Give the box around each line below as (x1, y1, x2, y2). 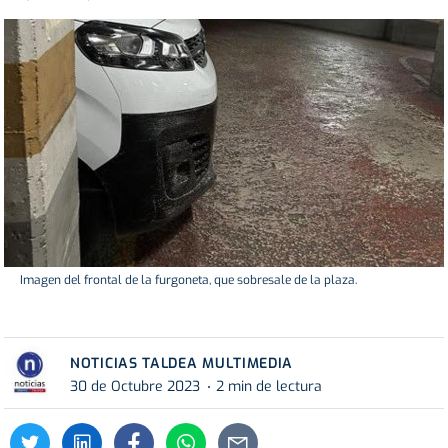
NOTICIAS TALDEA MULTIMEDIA (70, 353, 294, 373)
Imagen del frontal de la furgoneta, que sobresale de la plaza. (20, 271, 357, 288)
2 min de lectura (216, 377, 322, 397)
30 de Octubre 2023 (70, 377, 200, 397)
